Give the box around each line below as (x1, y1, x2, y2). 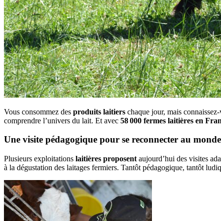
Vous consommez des (4, 107, 73, 116)
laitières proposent (75, 154, 137, 163)
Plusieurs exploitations (4, 154, 75, 163)
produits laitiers (73, 107, 125, 116)
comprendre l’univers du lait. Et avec (4, 116, 120, 125)
